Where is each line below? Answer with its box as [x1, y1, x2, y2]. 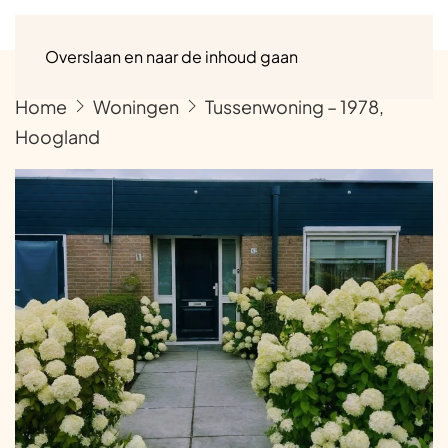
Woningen [93, 94, 179, 118]
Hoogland [15, 124, 100, 148]
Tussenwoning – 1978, [205, 94, 384, 118]
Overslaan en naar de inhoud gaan [45, 46, 298, 67]
